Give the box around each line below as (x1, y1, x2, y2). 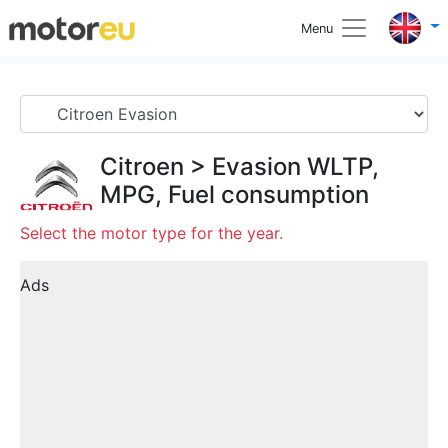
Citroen (100, 152, 184, 181)
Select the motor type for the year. (20, 223, 283, 243)
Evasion (212, 152, 301, 181)
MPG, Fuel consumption (100, 180, 369, 209)
